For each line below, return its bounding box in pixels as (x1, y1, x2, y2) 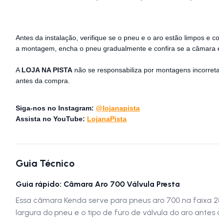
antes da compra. (16, 77, 70, 85)
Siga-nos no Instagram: (16, 104, 96, 112)
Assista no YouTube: (16, 115, 87, 123)
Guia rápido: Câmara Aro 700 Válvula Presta (16, 179, 180, 189)
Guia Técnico (16, 157, 75, 170)
